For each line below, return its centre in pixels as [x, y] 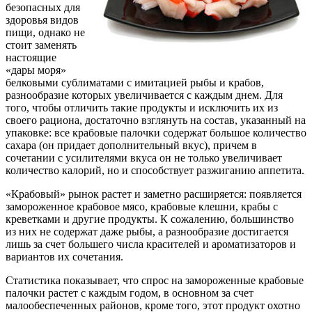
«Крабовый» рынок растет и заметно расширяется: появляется [154, 194]
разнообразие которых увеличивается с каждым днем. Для [144, 95]
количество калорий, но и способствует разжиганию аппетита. [155, 170]
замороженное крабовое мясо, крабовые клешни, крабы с [142, 206]
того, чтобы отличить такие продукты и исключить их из [142, 107]
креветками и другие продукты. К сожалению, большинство [150, 219]
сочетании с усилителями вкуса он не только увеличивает [144, 157]
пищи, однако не [45, 32]
